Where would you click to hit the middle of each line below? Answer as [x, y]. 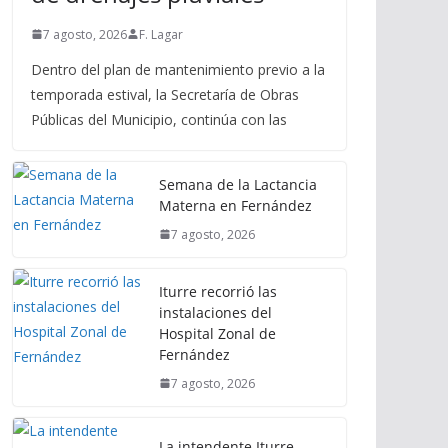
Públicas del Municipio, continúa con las [159, 119]
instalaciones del [215, 312]
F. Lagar [161, 34]
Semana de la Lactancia [238, 184]
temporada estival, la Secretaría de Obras [165, 94]
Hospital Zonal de [217, 333]
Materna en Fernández [235, 205]
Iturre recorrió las [218, 291]
